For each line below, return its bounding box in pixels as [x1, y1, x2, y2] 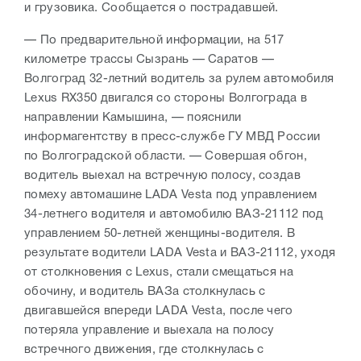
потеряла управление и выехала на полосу [24, 325, 275, 337]
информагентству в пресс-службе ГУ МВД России [24, 131, 321, 143]
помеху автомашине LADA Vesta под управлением [24, 189, 317, 201]
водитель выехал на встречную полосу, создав [24, 170, 301, 182]
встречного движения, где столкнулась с [24, 344, 264, 356]
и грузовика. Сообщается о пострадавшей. [24, 2, 282, 15]
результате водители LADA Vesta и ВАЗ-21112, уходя [24, 247, 336, 259]
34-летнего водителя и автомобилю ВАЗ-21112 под [24, 209, 324, 221]
